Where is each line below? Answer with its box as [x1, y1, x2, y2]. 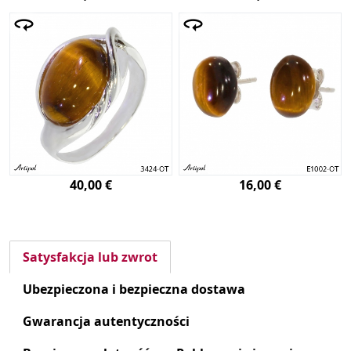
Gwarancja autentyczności [23, 313, 190, 331]
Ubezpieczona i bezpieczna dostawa [23, 280, 245, 299]
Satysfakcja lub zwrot [23, 248, 157, 266]
